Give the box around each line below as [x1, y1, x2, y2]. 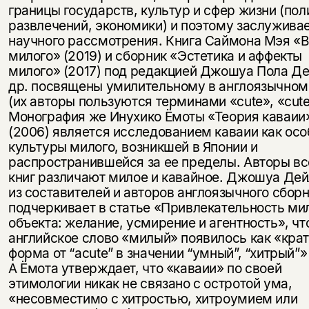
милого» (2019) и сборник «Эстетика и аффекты [8, 48, 303, 65]
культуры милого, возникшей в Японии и [8, 139, 258, 156]
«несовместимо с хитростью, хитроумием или [8, 290, 298, 308]
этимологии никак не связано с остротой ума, [8, 275, 292, 292]
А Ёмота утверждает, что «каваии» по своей [8, 260, 282, 277]
